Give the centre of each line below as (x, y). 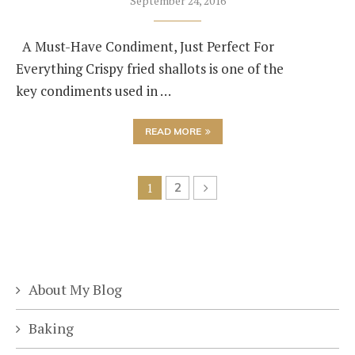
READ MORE (173, 131)
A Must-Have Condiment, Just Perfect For (145, 46)
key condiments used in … (94, 91)
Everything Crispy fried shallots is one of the (150, 69)
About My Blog (75, 289)
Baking (51, 328)
